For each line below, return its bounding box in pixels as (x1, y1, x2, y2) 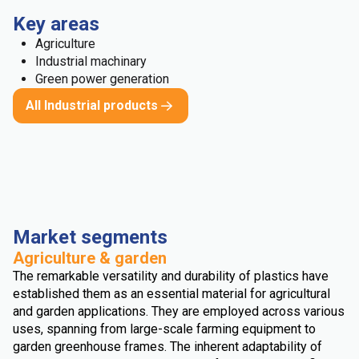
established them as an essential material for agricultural (13, 286, 330, 301)
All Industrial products (26, 98, 158, 113)
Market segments (13, 226, 167, 248)
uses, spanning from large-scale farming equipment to (13, 321, 316, 337)
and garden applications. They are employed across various (13, 304, 345, 319)
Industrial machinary (35, 54, 147, 69)
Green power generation (35, 71, 169, 87)
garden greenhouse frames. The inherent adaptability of (13, 339, 322, 354)
